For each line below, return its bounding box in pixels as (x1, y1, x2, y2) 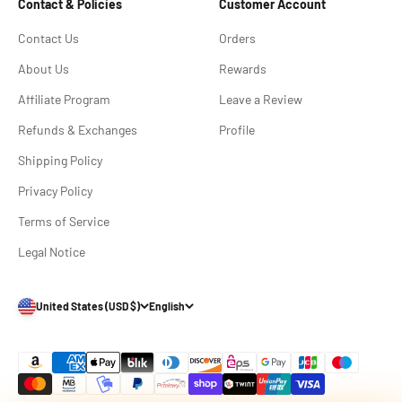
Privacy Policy (18, 182, 92, 198)
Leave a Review (219, 91, 302, 107)
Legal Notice (18, 243, 85, 259)
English (149, 300, 185, 313)
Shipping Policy (18, 152, 102, 168)
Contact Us (18, 30, 79, 46)
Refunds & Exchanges (18, 121, 137, 137)
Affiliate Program (18, 91, 110, 107)
